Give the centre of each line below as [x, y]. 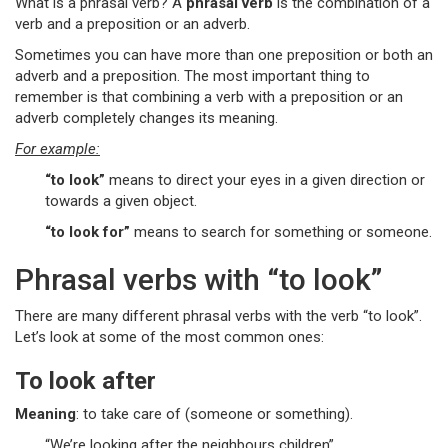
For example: [57, 149]
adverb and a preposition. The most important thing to [192, 76]
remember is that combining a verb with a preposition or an [209, 97]
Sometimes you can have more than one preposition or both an [224, 55]
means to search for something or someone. [281, 232]
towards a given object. [121, 201]
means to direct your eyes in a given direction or [265, 180]
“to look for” [87, 232]
